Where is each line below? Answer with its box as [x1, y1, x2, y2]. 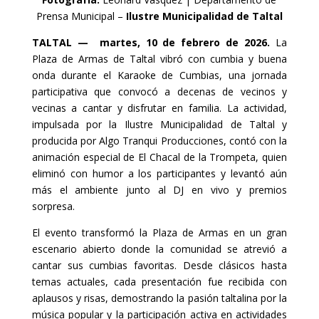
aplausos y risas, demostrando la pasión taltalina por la [31, 291, 288, 305]
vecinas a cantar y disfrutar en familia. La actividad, [31, 101, 288, 115]
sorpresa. [31, 199, 75, 214]
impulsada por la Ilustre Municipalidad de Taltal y [31, 117, 288, 132]
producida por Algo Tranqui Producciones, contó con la [31, 134, 288, 148]
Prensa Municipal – [36, 9, 123, 23]
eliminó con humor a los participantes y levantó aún [31, 167, 288, 181]
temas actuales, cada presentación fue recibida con [31, 275, 288, 289]
